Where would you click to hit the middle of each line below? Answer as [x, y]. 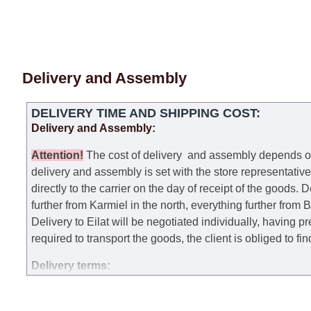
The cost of [113, 155]
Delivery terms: [71, 265]
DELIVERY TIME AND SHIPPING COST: [146, 113]
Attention [56, 155]
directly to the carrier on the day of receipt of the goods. [166, 188]
